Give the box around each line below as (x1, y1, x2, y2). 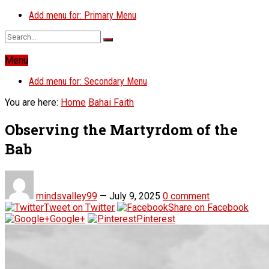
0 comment (163, 190, 210, 202)
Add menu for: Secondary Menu (29, 76, 147, 87)
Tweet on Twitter (44, 201, 115, 213)
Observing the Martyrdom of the (5, 119, 238, 139)
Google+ (50, 213, 85, 225)
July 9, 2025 (109, 190, 160, 202)
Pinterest (136, 213, 175, 225)
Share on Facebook (168, 201, 249, 213)
